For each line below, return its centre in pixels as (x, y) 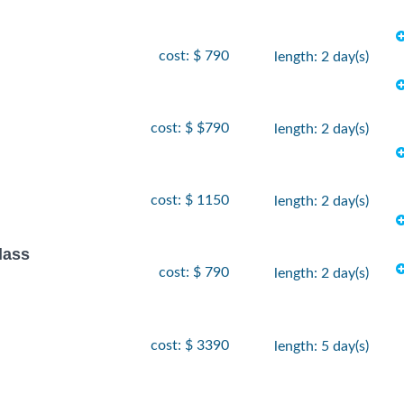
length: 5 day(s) (321, 346)
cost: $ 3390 (190, 345)
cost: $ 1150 (190, 201)
